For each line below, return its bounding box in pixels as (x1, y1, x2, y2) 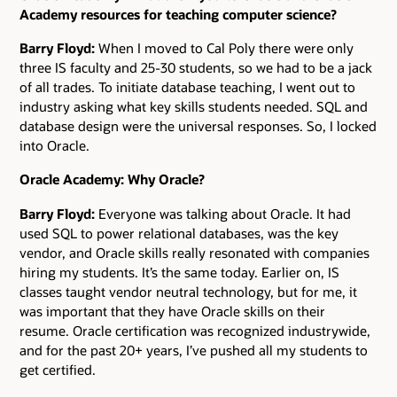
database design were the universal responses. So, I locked (19, 117, 377, 136)
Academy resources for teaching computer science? (19, 4, 337, 23)
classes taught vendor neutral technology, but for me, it (19, 282, 357, 300)
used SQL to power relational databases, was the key (19, 223, 339, 242)
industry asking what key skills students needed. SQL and (19, 97, 368, 116)
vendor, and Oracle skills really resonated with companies (19, 243, 370, 261)
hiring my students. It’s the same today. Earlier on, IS (19, 262, 339, 281)
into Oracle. (19, 136, 90, 155)
